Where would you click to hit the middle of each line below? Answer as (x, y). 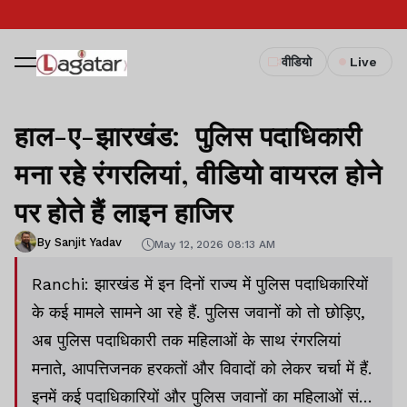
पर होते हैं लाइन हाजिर (124, 212)
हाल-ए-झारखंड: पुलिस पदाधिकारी (189, 135)
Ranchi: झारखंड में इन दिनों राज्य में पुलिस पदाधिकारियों (200, 284)
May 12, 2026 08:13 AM (215, 244)
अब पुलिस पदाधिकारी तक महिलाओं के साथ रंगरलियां (186, 340)
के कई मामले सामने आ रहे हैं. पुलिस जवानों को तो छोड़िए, (199, 312)
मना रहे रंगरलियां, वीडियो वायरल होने (199, 174)
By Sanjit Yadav (79, 242)
